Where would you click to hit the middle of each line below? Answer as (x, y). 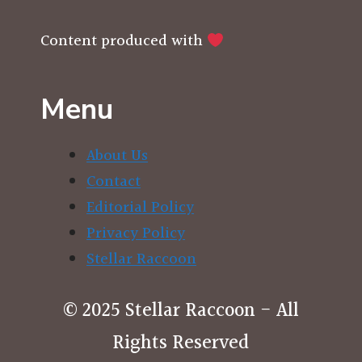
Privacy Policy (136, 233)
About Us (117, 156)
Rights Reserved (181, 344)
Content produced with (124, 42)
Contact (114, 181)
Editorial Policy (140, 207)
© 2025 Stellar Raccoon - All (181, 311)
